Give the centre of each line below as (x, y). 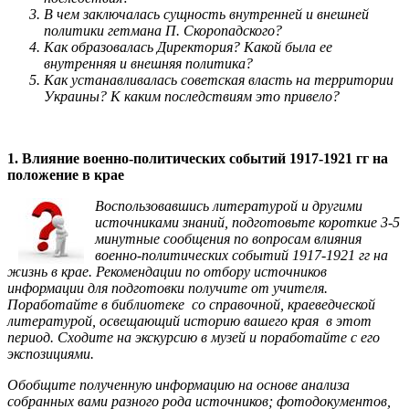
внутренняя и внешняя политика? (148, 63)
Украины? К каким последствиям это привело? (192, 96)
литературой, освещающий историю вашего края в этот (189, 320)
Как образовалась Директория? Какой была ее (188, 47)
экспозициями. (51, 353)
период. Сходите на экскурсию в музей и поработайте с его (194, 337)
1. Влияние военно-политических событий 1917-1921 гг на (198, 158)
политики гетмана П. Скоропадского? (163, 30)
